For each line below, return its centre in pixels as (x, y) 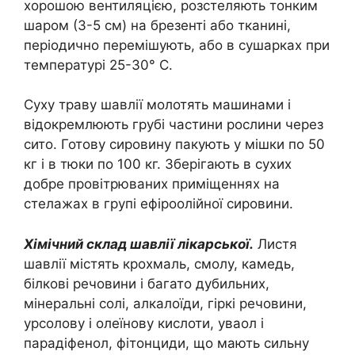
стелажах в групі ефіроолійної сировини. (158, 204)
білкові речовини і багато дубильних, (147, 283)
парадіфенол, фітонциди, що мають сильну (166, 343)
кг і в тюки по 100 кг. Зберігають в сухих (158, 164)
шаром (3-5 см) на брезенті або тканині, (157, 25)
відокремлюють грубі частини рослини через (174, 125)
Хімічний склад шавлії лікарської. (139, 244)
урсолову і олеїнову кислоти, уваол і (144, 323)
